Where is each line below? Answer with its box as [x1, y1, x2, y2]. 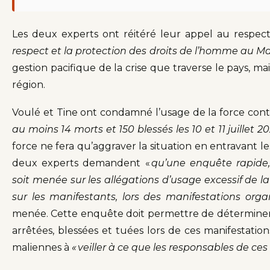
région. [12, 79, 45, 91]
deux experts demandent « [12, 157, 151, 169]
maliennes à [12, 242, 72, 254]
